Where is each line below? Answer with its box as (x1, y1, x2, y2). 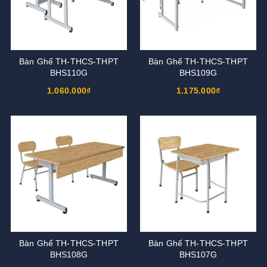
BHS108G (49, 249, 88, 259)
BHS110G (50, 67, 88, 77)
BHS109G (179, 67, 218, 77)
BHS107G (179, 249, 218, 259)
